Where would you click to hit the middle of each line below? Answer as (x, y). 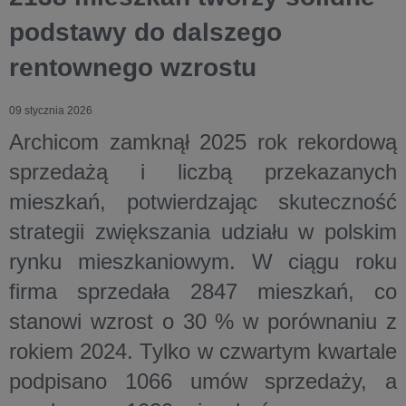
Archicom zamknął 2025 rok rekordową (203, 142)
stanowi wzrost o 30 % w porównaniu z (203, 321)
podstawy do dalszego (145, 32)
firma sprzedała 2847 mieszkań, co (203, 291)
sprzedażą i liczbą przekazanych (203, 172)
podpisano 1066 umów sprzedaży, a (203, 381)
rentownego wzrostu (133, 68)
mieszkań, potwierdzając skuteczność (203, 202)
